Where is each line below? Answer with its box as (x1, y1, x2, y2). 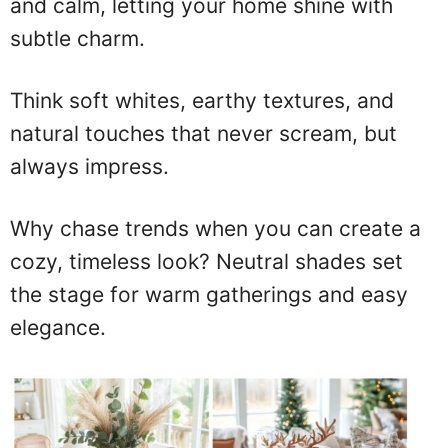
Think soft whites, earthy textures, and (10, 87, 394, 113)
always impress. (10, 153, 169, 179)
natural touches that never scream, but (10, 120, 397, 146)
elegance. (10, 315, 106, 341)
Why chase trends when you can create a (10, 216, 421, 242)
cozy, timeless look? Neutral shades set (10, 249, 403, 275)
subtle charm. (10, 25, 145, 51)
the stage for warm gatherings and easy (10, 282, 408, 308)
